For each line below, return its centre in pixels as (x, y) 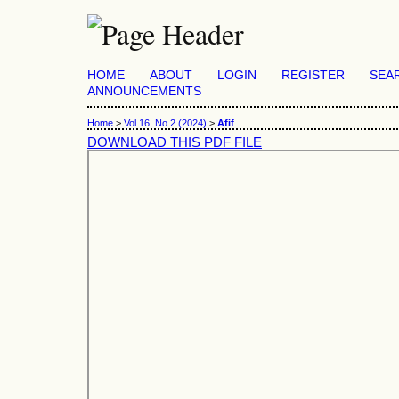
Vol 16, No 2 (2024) (165, 123)
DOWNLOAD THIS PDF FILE (175, 142)
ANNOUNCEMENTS (144, 91)
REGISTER (313, 75)
